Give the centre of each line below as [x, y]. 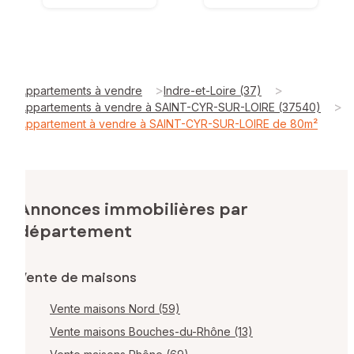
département [75, 232]
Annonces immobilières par [133, 209]
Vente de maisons [77, 277]
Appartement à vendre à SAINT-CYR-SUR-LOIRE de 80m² [168, 123]
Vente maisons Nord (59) [115, 308]
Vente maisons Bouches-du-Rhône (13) [151, 331]
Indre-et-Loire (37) [213, 90]
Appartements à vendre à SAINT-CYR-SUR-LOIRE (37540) [170, 107]
